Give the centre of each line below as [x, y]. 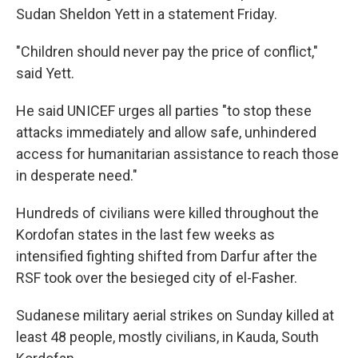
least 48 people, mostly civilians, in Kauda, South [167, 337]
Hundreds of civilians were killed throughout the [167, 213]
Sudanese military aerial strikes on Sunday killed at [175, 315]
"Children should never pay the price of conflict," [167, 52]
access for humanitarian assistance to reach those [177, 154]
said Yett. [45, 73]
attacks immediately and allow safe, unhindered [166, 132]
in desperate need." [77, 175]
